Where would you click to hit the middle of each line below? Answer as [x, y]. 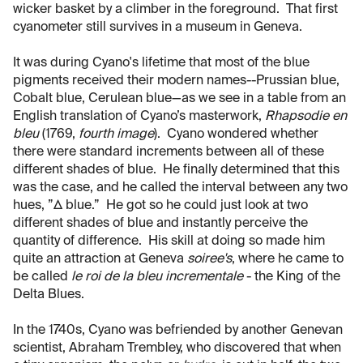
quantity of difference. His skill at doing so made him [169, 241]
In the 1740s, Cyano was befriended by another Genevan [178, 330]
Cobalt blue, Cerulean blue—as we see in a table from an [179, 98]
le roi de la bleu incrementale [157, 277]
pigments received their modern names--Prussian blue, [176, 81]
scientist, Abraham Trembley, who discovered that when [177, 348]
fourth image [116, 134]
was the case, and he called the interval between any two [180, 188]
